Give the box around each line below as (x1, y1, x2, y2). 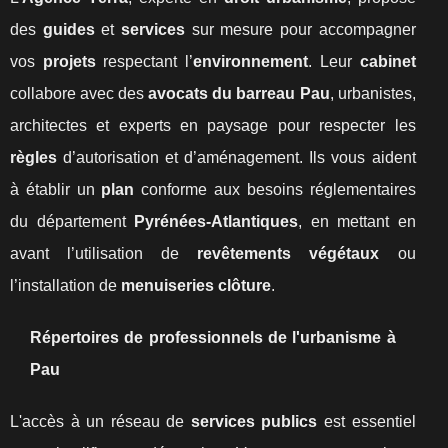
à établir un (10, 181, 102, 198)
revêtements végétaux (197, 245, 380, 262)
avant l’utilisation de (10, 245, 198, 262)
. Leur (308, 53, 360, 70)
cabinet (359, 53, 416, 70)
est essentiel (317, 413, 416, 430)
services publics (190, 413, 318, 430)
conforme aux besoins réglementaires (134, 181, 416, 198)
